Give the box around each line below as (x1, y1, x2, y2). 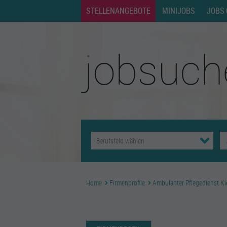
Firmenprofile (109, 178, 145, 187)
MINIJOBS (162, 5, 195, 16)
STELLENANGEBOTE (86, 5, 150, 16)
